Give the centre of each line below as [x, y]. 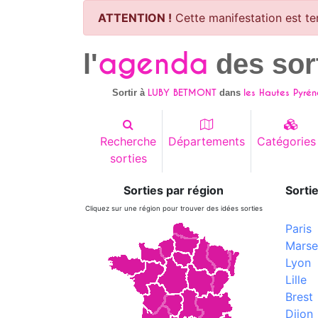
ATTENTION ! [135, 18]
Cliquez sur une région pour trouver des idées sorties [174, 208]
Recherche [128, 141]
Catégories [286, 141]
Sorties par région [174, 190]
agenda [153, 64]
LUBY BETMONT [182, 93]
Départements [207, 141]
